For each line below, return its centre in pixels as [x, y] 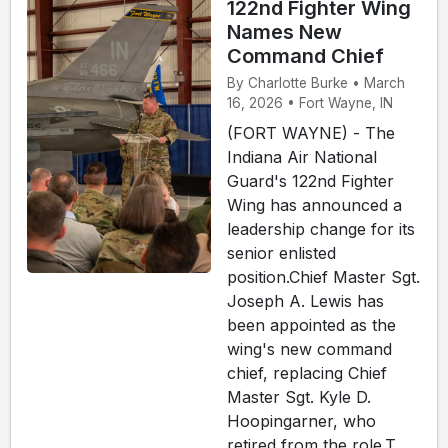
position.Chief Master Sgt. [323, 276]
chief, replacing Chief [307, 372]
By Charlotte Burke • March [316, 82]
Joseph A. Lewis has [305, 300]
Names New [284, 32]
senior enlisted [281, 252]
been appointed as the [311, 324]
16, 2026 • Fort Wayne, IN [310, 102]
